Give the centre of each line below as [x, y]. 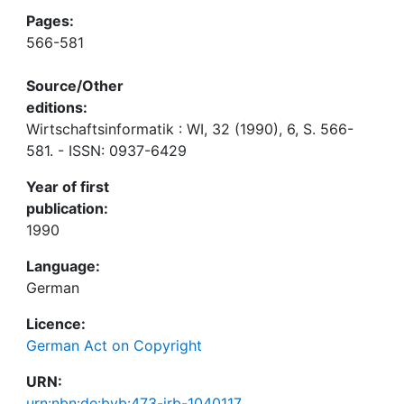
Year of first [68, 187]
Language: [63, 266]
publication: [67, 208]
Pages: [50, 21]
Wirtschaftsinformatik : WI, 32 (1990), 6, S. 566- [190, 129]
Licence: [56, 324]
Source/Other [75, 86]
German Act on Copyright [114, 345]
